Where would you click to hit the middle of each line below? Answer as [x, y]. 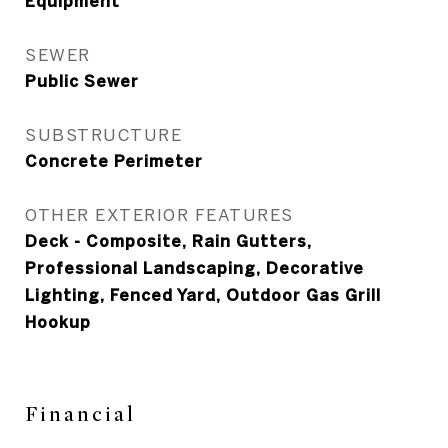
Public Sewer [82, 81]
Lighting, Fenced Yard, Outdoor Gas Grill [203, 295]
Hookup [58, 322]
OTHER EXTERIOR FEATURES [159, 214]
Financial [80, 414]
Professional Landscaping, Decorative [194, 268]
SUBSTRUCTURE [103, 134]
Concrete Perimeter [114, 161]
